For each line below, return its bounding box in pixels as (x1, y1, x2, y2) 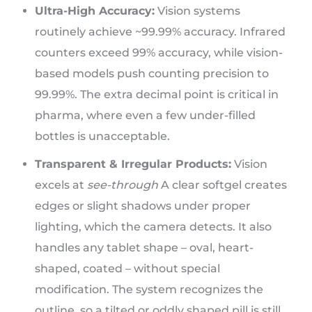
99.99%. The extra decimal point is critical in (35, 87, 279, 101)
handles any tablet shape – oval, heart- (35, 240, 253, 254)
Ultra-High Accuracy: (35, 3, 155, 17)
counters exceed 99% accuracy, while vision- (35, 45, 283, 59)
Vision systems (155, 3, 240, 17)
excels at (35, 178, 87, 192)
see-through (87, 178, 158, 192)
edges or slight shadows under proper (35, 198, 251, 212)
